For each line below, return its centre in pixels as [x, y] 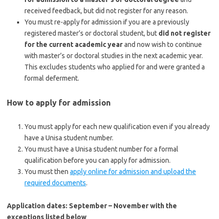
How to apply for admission [59, 103]
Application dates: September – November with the [92, 206]
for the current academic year [74, 44]
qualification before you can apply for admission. [98, 160]
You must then [47, 172]
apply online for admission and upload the [133, 172]
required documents [55, 183]
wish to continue [177, 44]
